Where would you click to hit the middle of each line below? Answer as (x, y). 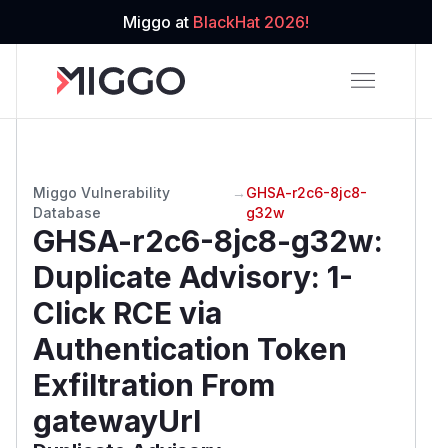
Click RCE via (127, 312)
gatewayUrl (117, 420)
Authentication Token (190, 348)
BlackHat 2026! (251, 22)
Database (67, 212)
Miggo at (158, 22)
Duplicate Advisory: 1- (193, 276)
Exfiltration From (154, 384)
